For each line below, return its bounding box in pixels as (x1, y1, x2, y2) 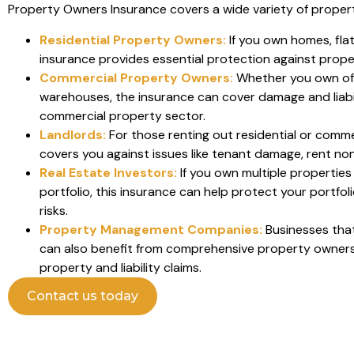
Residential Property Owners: (40, 31, 226, 48)
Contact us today (27, 288, 138, 303)
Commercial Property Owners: (40, 69, 233, 86)
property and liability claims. (40, 258, 201, 276)
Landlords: (40, 126, 106, 143)
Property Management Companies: (40, 220, 262, 238)
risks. (40, 201, 68, 219)
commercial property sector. (40, 107, 205, 124)
